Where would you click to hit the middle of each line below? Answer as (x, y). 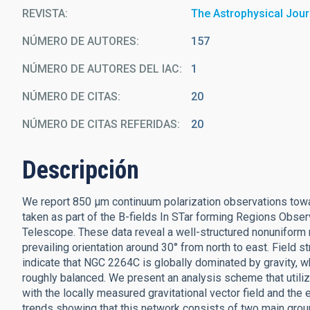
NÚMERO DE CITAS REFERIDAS (100, 124)
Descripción (81, 170)
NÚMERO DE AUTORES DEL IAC (101, 69)
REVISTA (44, 13)
